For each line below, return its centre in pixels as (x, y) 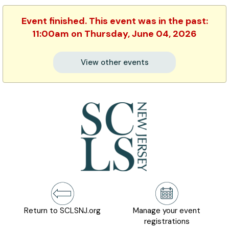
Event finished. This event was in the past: (114, 21)
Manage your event (167, 211)
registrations (167, 221)
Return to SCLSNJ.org (62, 211)
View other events (114, 62)
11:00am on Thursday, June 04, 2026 (114, 34)
